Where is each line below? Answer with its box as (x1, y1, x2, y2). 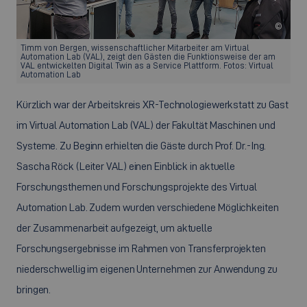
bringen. (16, 283, 51, 295)
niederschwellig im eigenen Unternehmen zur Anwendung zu (16, 262, 278, 275)
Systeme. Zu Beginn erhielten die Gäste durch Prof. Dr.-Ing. (16, 139, 267, 151)
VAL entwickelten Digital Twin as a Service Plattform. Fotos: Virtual (21, 61, 274, 71)
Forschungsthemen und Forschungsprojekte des (16, 180, 230, 193)
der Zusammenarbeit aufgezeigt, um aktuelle (16, 221, 212, 234)
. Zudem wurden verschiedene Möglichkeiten (85, 201, 279, 213)
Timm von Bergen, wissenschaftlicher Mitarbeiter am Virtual (21, 43, 250, 53)
